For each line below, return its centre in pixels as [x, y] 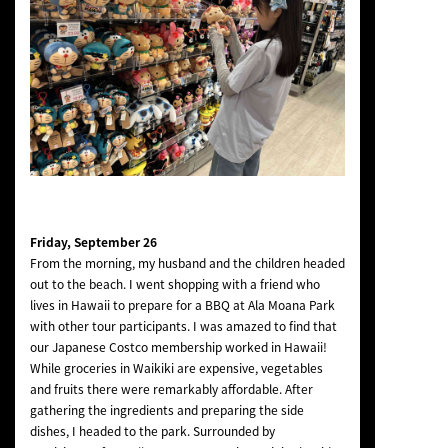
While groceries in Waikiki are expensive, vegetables [176, 367]
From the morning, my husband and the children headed [187, 262]
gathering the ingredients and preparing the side [166, 409]
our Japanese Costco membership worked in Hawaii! [178, 346]
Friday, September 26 [93, 241]
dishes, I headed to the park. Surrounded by [152, 430]
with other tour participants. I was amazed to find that [183, 325]
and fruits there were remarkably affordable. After [171, 388]
